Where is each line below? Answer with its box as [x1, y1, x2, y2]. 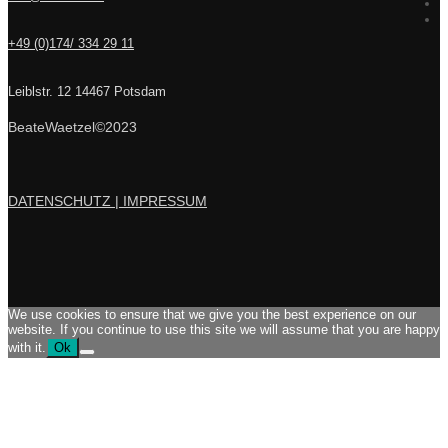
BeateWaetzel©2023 [8, 118, 137, 135]
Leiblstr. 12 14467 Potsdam [8, 83, 166, 99]
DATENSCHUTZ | [8, 192, 123, 209]
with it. [8, 339, 46, 355]
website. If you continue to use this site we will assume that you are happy [8, 321, 440, 337]
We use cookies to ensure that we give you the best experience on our [8, 306, 416, 322]
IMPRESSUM [123, 192, 207, 209]
